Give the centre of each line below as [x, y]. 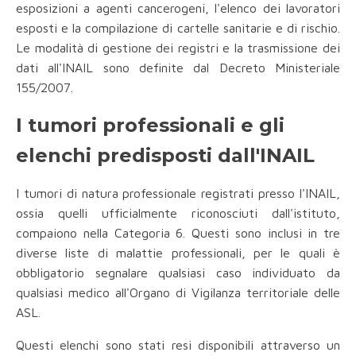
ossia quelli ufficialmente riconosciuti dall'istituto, [178, 213]
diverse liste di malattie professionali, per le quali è [178, 253]
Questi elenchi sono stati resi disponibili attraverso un [178, 345]
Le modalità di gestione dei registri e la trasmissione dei [178, 48]
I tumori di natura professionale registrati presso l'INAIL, [178, 193]
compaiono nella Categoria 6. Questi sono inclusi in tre [178, 233]
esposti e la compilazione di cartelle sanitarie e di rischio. [178, 28]
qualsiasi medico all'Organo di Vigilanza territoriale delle [178, 293]
